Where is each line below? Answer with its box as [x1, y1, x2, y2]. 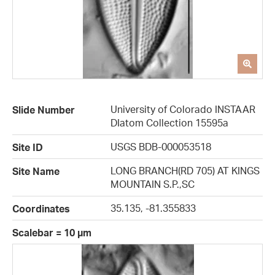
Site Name [12, 165, 60, 178]
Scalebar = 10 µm [12, 227, 91, 239]
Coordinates [12, 203, 70, 215]
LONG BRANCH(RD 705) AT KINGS [110, 165, 260, 177]
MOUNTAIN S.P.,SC [110, 178, 195, 191]
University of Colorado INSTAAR [110, 103, 255, 116]
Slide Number [12, 104, 75, 117]
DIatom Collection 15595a [110, 117, 228, 130]
